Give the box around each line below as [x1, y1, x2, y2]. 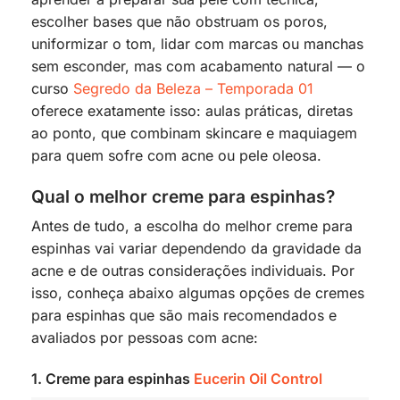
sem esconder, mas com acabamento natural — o [31, 57, 365, 76]
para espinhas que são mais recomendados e [31, 306, 337, 325]
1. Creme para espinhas [31, 370, 194, 388]
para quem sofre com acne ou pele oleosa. [31, 146, 321, 165]
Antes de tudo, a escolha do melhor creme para [31, 217, 353, 236]
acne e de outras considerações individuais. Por [31, 262, 354, 280]
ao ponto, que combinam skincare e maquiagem [31, 124, 357, 143]
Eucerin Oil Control [194, 370, 322, 388]
